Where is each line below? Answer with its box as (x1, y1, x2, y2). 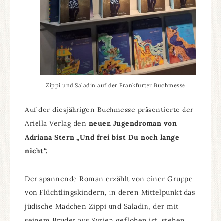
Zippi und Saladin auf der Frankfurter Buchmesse (46, 81, 185, 89)
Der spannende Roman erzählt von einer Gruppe (25, 174, 193, 183)
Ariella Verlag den (25, 118, 89, 128)
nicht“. (25, 146, 48, 155)
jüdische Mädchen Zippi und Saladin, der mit (25, 201, 179, 211)
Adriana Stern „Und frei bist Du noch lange (25, 132, 179, 142)
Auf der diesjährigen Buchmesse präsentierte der (25, 105, 194, 114)
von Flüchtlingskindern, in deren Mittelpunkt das (25, 187, 195, 197)
